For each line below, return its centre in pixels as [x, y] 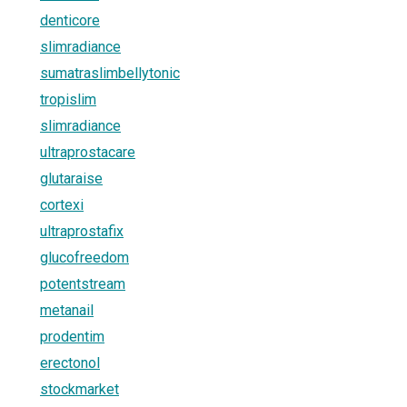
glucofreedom [84, 257]
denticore [70, 20]
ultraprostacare [88, 152]
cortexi [62, 204]
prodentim [72, 336]
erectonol [70, 362]
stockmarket [79, 389]
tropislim [68, 99]
